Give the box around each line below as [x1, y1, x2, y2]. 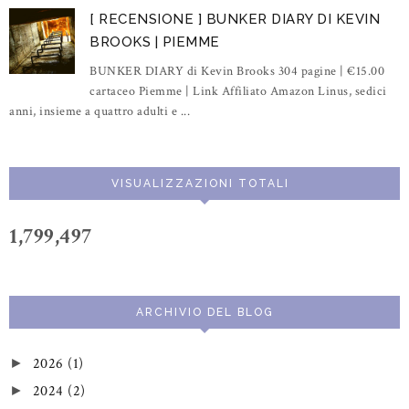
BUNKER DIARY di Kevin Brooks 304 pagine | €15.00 [89, 62, 385, 79]
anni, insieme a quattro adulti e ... [9, 102, 190, 120]
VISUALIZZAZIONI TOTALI [110, 176, 289, 190]
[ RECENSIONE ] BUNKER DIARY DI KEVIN [89, 10, 381, 27]
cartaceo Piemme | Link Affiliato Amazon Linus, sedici [89, 82, 387, 100]
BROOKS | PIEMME [89, 33, 220, 50]
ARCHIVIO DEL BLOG [135, 305, 274, 319]
